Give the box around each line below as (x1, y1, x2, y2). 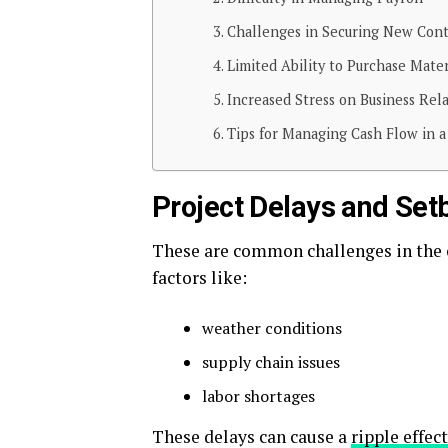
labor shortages (202, 385, 315, 407)
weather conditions (202, 317, 342, 339)
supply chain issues (202, 351, 340, 373)
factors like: (152, 266, 247, 289)
